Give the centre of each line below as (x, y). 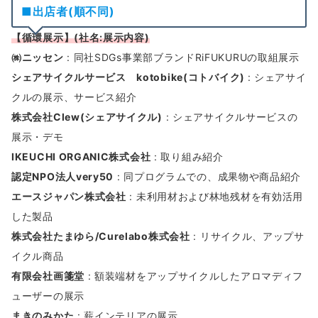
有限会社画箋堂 (48, 276)
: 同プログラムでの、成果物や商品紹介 (208, 177)
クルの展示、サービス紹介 (74, 97)
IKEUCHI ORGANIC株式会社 (81, 157)
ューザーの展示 (48, 296)
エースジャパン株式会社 (69, 197)
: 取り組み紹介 (187, 157)
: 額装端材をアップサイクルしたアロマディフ (194, 276)
